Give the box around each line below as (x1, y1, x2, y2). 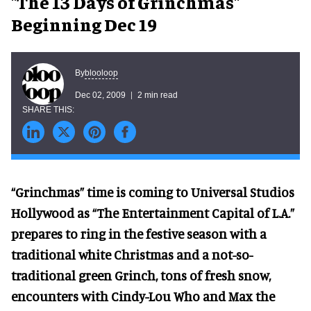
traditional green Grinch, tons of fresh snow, (11, 267, 271, 283)
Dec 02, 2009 (75, 90, 126, 100)
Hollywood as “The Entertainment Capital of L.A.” (11, 205, 294, 221)
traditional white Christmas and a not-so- (11, 246, 253, 262)
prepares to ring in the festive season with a (11, 226, 267, 242)
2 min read (137, 90, 178, 100)
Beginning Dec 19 (11, 12, 157, 35)
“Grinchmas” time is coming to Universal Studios (11, 184, 294, 200)
